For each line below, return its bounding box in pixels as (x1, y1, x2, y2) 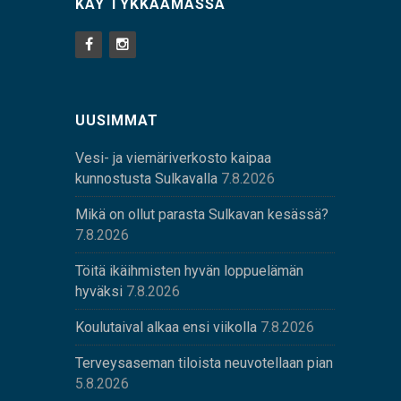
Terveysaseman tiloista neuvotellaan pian (75, 354, 333, 371)
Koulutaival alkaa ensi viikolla (75, 318, 257, 336)
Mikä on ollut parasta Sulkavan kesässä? (75, 205, 328, 223)
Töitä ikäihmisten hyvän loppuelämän (75, 261, 303, 279)
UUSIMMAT (75, 111, 158, 129)
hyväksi (75, 282, 123, 300)
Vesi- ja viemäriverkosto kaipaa (75, 149, 271, 166)
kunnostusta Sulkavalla (75, 169, 218, 187)
